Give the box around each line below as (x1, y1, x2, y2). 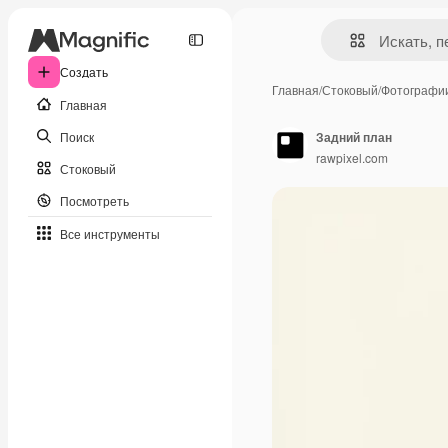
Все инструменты (60, 224, 160, 242)
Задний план (316, 127, 392, 146)
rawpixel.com (316, 148, 388, 166)
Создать (60, 63, 108, 80)
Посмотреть (60, 191, 129, 209)
